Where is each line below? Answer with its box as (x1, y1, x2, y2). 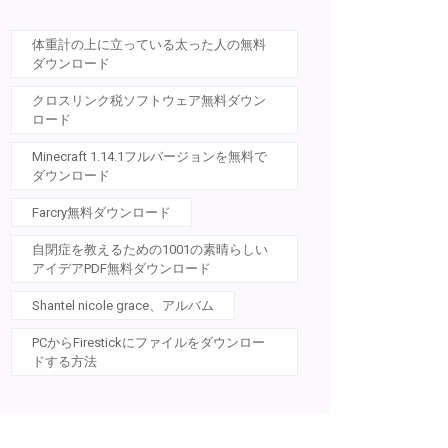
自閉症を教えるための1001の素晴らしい (32, 242, 268, 257)
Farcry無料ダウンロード (32, 205, 171, 220)
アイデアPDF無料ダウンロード (32, 261, 211, 276)
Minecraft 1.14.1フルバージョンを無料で (32, 149, 267, 164)
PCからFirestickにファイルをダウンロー (32, 335, 265, 350)
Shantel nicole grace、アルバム (32, 298, 214, 313)
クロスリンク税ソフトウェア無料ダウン (32, 93, 266, 108)
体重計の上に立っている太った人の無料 (32, 37, 266, 52)
